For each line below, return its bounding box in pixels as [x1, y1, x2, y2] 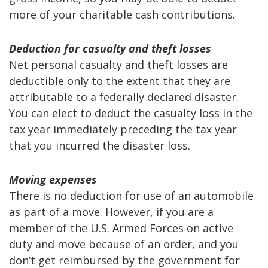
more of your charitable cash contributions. [9, 7, 235, 22]
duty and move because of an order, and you [9, 236, 239, 251]
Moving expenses [9, 172, 97, 187]
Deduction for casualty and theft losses [9, 41, 211, 56]
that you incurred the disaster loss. [9, 138, 190, 153]
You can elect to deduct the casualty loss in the [9, 105, 252, 120]
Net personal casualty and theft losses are [9, 57, 228, 72]
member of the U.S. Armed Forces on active [9, 220, 233, 235]
